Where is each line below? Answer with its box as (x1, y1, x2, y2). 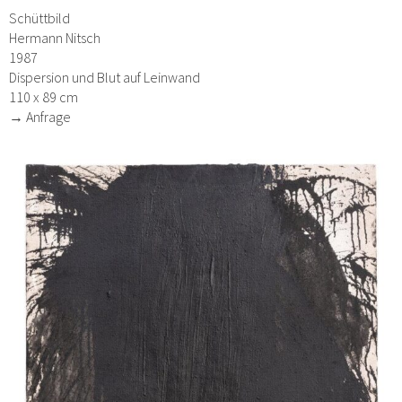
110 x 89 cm (9, 88, 78, 107)
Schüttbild (9, 9, 70, 28)
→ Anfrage (9, 108, 71, 127)
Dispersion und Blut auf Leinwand (9, 68, 200, 87)
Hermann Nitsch (9, 29, 100, 48)
